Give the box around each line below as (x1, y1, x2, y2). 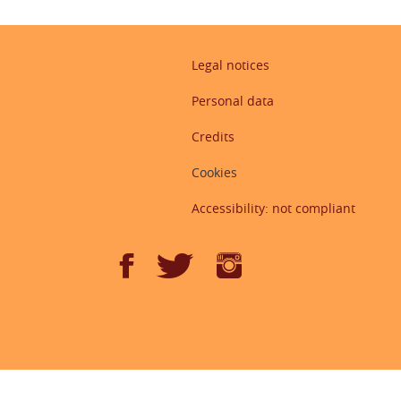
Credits (192, 128, 235, 145)
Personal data (192, 92, 274, 109)
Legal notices (192, 56, 269, 73)
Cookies (192, 164, 237, 181)
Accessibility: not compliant (192, 200, 355, 217)
